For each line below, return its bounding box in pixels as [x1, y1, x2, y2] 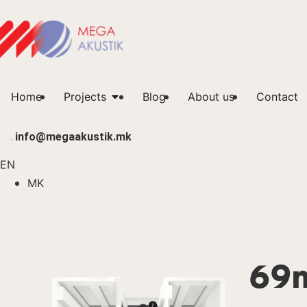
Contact [256, 90, 298, 103]
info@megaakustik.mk [15, 130, 132, 143]
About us [188, 90, 234, 103]
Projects [64, 90, 106, 103]
